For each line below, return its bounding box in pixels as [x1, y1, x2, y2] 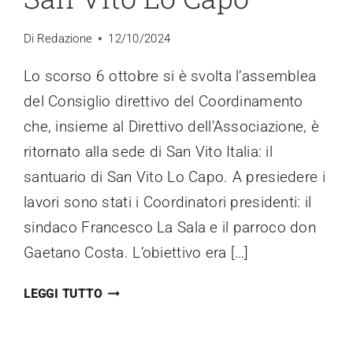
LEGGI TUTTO [24, 287, 102, 302]
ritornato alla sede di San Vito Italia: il [24, 143, 273, 162]
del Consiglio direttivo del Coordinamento [24, 92, 303, 111]
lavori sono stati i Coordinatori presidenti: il [24, 193, 312, 212]
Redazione [36, 32, 93, 46]
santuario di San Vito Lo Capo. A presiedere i [24, 168, 325, 187]
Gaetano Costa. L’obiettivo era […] [24, 243, 249, 262]
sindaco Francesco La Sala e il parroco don [24, 218, 316, 237]
